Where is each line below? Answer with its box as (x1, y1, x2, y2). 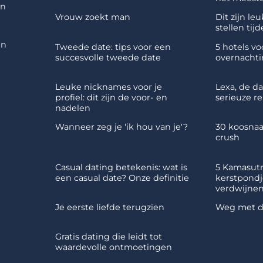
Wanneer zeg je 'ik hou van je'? (55, 122, 188, 133)
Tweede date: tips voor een (55, 41, 171, 52)
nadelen (55, 102, 91, 113)
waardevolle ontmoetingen (55, 242, 173, 253)
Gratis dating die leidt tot (55, 231, 163, 242)
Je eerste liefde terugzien (55, 202, 165, 213)
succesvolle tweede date (55, 52, 161, 63)
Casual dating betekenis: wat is (55, 161, 188, 173)
